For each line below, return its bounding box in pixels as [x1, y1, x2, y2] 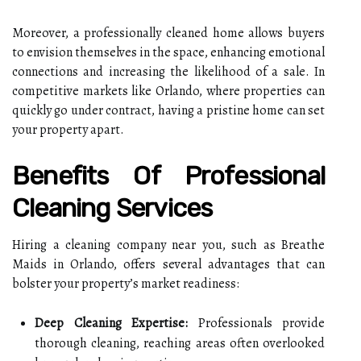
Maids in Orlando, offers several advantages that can [12, 255, 325, 273]
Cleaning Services [12, 193, 213, 223]
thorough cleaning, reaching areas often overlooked [35, 334, 325, 352]
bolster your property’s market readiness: [12, 275, 239, 293]
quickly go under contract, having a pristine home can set [12, 102, 325, 119]
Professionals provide [188, 314, 325, 332]
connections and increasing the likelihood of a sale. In [12, 63, 325, 81]
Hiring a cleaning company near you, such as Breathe [12, 236, 325, 254]
